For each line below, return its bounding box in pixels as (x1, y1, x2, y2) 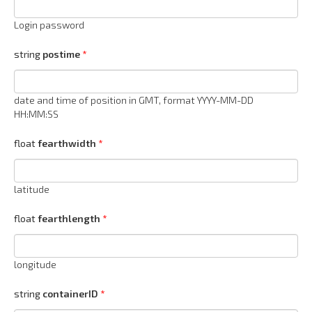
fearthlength (38, 212, 100, 225)
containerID (42, 288, 98, 300)
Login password (14, 19, 84, 31)
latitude (14, 183, 49, 196)
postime (42, 48, 80, 61)
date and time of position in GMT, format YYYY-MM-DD (14, 94, 253, 107)
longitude (14, 258, 56, 271)
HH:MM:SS (14, 108, 58, 120)
